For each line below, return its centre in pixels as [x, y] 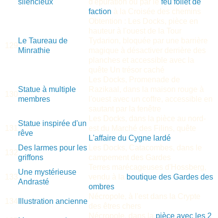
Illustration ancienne [53, 201]
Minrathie [34, 50]
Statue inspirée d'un [52, 123]
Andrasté [34, 182]
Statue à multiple [47, 89]
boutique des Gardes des [170, 177]
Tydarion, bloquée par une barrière [148, 40]
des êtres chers [115, 206]
